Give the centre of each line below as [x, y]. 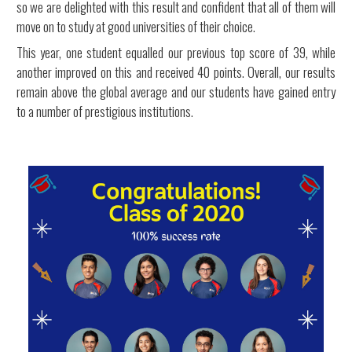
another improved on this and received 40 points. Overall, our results [176, 72]
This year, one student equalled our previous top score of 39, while [176, 52]
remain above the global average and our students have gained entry [176, 92]
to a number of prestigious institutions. [104, 111]
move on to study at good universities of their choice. [136, 26]
